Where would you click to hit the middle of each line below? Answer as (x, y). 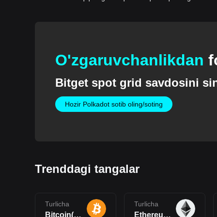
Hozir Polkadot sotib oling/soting (114, 104)
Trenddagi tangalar (87, 169)
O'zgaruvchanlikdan (132, 60)
